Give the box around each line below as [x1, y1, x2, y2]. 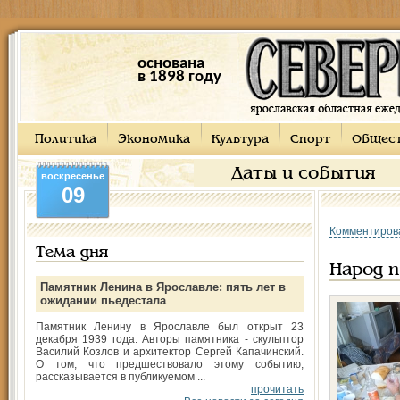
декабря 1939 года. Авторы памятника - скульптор [36, 333, 304, 346]
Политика [35, 134, 96, 146]
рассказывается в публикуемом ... [36, 371, 205, 383]
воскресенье [41, 171, 104, 181]
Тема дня [36, 246, 108, 261]
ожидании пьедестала [40, 294, 166, 307]
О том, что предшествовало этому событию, [36, 358, 304, 371]
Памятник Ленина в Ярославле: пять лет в [40, 280, 286, 294]
